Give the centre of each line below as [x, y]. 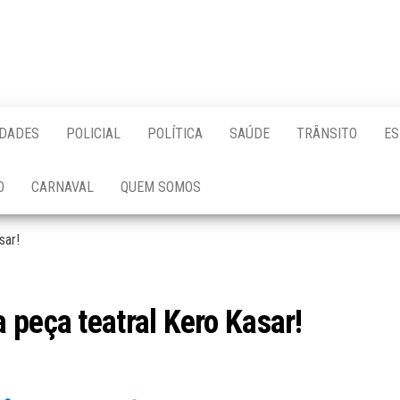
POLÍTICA [175, 133]
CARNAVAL [62, 187]
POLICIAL [93, 133]
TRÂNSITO [327, 133]
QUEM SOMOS [161, 187]
